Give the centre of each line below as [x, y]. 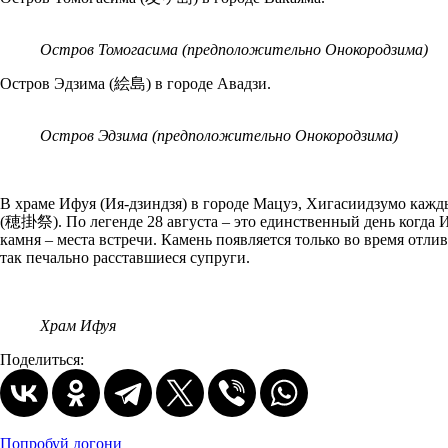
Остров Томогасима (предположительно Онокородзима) [234, 49]
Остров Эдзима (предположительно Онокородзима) [219, 135]
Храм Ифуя [78, 325]
